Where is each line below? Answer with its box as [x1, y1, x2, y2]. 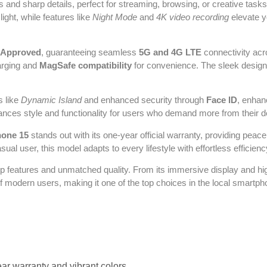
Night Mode [92, 12, 137, 23]
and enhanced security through [82, 95, 206, 105]
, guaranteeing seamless [41, 46, 139, 57]
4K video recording [156, 12, 229, 23]
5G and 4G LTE [139, 46, 201, 57]
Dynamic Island [21, 95, 82, 105]
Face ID [206, 95, 237, 105]
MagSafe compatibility [39, 60, 132, 70]
